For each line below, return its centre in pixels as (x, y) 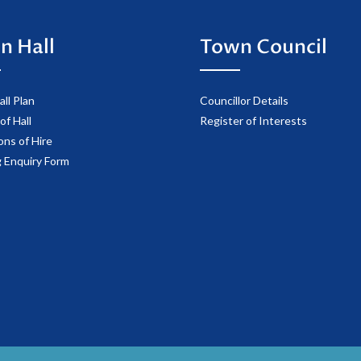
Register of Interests (253, 121)
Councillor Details (244, 101)
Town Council (263, 48)
